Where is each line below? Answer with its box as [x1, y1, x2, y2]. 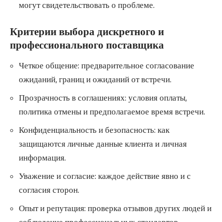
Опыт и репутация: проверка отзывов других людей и [19, 203, 212, 213]
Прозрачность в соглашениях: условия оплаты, [19, 92, 187, 103]
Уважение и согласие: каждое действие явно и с [19, 170, 191, 181]
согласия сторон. [19, 184, 79, 195]
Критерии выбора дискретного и [10, 25, 164, 39]
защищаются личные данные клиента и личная [19, 138, 187, 149]
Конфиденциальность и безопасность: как [19, 124, 169, 135]
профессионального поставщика [10, 39, 164, 52]
